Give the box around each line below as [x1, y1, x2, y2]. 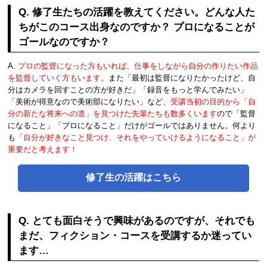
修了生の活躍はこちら [85, 172, 181, 183]
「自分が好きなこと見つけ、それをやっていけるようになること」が [15, 132, 256, 142]
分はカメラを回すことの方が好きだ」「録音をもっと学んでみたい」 [8, 85, 249, 94]
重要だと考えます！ [8, 144, 78, 154]
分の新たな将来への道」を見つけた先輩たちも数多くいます [8, 108, 218, 118]
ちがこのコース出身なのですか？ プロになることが [18, 21, 255, 33]
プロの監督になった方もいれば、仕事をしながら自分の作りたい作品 [18, 61, 259, 70]
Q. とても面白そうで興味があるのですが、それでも [18, 215, 256, 227]
